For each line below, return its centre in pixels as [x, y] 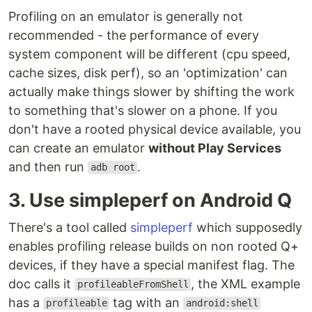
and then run [48, 166]
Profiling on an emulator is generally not [126, 16]
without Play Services [215, 148]
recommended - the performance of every [134, 35]
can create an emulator [78, 148]
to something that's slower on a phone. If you [143, 110]
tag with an [147, 302]
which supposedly [248, 227]
